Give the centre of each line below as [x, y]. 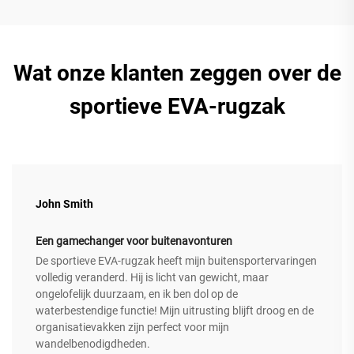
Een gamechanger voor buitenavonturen [134, 241]
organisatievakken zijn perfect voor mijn [132, 327]
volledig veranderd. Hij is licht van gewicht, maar [152, 277]
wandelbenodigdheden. [93, 343]
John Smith [64, 203]
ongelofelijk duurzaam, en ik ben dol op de [137, 294]
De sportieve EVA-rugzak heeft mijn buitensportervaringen [176, 260]
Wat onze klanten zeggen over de [177, 73]
